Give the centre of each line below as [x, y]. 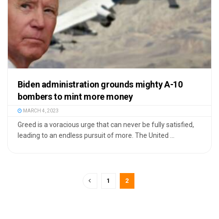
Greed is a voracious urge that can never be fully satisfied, [106, 124]
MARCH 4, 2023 [40, 110]
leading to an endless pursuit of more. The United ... [96, 135]
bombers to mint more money [75, 96]
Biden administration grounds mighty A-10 [100, 84]
